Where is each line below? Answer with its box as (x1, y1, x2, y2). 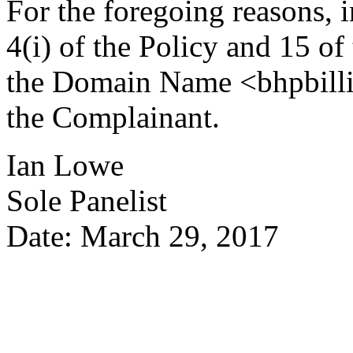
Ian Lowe (6, 147, 124, 182)
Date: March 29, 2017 (6, 218, 279, 253)
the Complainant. (6, 99, 220, 134)
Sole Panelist (6, 183, 167, 217)
